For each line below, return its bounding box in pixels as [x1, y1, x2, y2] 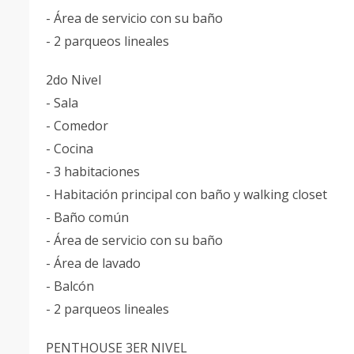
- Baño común [46, 209, 132, 226]
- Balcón [46, 277, 97, 295]
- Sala [46, 94, 81, 111]
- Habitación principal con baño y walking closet [46, 186, 330, 203]
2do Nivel [46, 71, 104, 88]
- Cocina [46, 140, 96, 157]
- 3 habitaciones [46, 163, 143, 180]
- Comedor [46, 117, 111, 134]
